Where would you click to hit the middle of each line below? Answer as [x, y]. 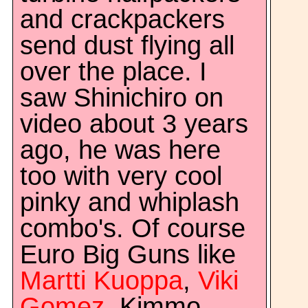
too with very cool [121, 176]
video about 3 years [134, 124]
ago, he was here [120, 150]
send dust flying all [127, 45]
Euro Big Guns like [128, 254]
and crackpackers [122, 19]
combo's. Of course [133, 228]
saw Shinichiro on [122, 98]
